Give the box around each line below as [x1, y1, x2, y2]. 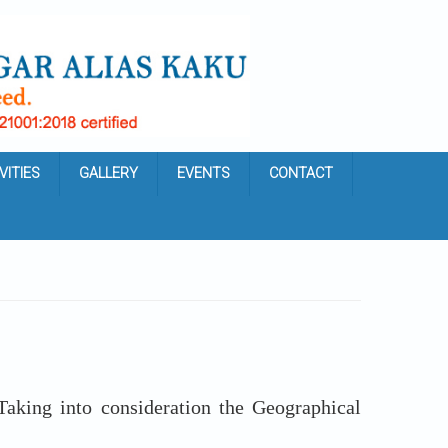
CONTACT [269, 165, 333, 182]
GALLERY [79, 165, 138, 182]
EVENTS [177, 165, 230, 182]
